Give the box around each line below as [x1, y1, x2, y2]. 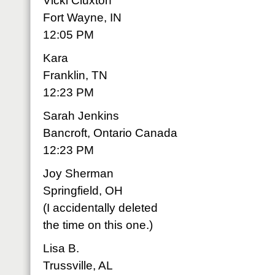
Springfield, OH [43, 184, 123, 197]
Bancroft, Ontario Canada [43, 126, 177, 139]
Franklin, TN [43, 69, 107, 82]
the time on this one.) [43, 219, 153, 231]
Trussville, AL [43, 259, 113, 272]
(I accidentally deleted [43, 201, 158, 214]
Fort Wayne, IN [43, 11, 122, 24]
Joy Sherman [43, 167, 114, 180]
